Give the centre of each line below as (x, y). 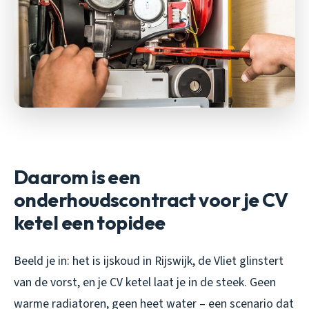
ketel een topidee (90, 222)
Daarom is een (77, 177)
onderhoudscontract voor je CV (151, 199)
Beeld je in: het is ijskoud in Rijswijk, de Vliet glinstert (149, 261)
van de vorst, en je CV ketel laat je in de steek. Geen (145, 282)
